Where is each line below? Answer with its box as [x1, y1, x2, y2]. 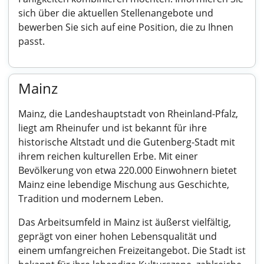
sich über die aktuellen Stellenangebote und [18, 6, 213, 19]
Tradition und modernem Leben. [18, 192, 163, 205]
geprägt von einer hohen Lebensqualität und [18, 230, 217, 243]
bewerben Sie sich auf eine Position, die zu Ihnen [18, 21, 233, 34]
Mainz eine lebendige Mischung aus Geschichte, [18, 178, 229, 191]
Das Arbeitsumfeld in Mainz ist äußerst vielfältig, [18, 216, 231, 229]
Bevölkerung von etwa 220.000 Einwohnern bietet [18, 164, 237, 177]
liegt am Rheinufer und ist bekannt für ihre [18, 121, 207, 134]
